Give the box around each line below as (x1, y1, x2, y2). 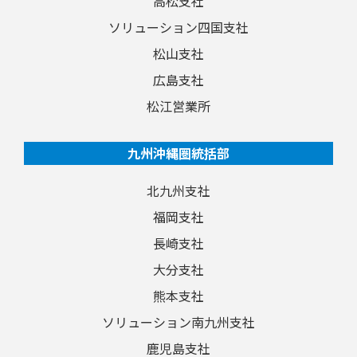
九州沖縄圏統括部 (127, 143, 229, 163)
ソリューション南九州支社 (102, 312, 255, 331)
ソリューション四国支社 (108, 17, 249, 37)
